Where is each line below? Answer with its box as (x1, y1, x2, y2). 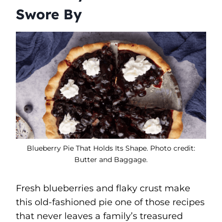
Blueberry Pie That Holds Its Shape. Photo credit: (27, 143, 195, 153)
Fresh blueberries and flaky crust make (16, 182, 190, 194)
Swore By (16, 5, 82, 23)
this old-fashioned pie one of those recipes (16, 196, 205, 208)
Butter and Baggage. (74, 155, 148, 164)
